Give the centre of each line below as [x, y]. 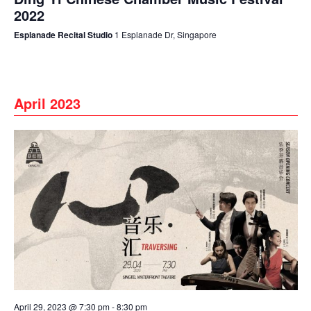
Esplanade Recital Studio [64, 35]
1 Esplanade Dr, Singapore [165, 35]
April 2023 [47, 103]
